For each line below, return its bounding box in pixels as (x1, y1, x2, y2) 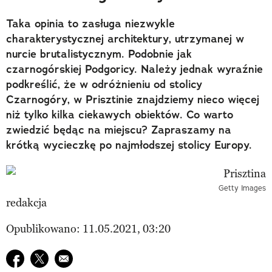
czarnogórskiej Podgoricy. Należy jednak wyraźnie (6, 61, 263, 76)
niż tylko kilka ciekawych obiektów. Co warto (6, 107, 233, 122)
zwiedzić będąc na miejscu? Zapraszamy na (6, 122, 231, 137)
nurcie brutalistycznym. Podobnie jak (6, 46, 192, 61)
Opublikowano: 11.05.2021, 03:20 (6, 222, 171, 236)
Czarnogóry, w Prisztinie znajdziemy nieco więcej (6, 92, 259, 107)
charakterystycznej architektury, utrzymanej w (6, 31, 244, 46)
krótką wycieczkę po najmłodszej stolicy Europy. (6, 137, 252, 152)
